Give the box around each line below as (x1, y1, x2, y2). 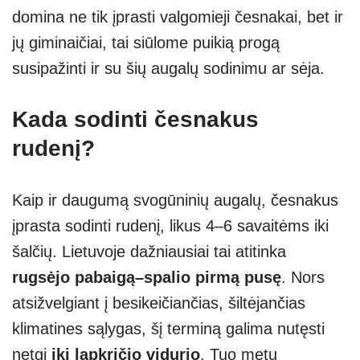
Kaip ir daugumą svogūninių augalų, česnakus (12, 190, 338, 209)
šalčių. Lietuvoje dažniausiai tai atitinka (12, 242, 286, 260)
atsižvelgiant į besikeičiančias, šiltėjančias (12, 293, 305, 312)
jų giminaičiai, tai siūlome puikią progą (12, 33, 280, 51)
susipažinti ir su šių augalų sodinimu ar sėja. (12, 59, 329, 77)
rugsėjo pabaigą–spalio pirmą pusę (12, 268, 281, 286)
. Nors (281, 268, 325, 286)
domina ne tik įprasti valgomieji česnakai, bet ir (12, 7, 343, 26)
